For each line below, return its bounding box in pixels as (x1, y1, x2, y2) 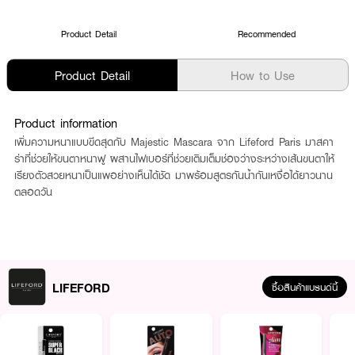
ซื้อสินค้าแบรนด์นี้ (272, 281, 338, 293)
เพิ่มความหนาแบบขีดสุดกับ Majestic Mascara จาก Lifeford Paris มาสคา (14, 135, 334, 149)
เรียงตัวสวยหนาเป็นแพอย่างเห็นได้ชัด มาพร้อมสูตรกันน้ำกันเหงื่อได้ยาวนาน (14, 168, 333, 182)
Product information (14, 115, 117, 131)
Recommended (237, 28, 296, 40)
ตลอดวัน (14, 185, 52, 199)
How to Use (231, 67, 295, 83)
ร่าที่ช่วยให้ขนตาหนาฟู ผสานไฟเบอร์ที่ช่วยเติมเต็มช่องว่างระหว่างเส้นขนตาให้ (14, 151, 334, 166)
